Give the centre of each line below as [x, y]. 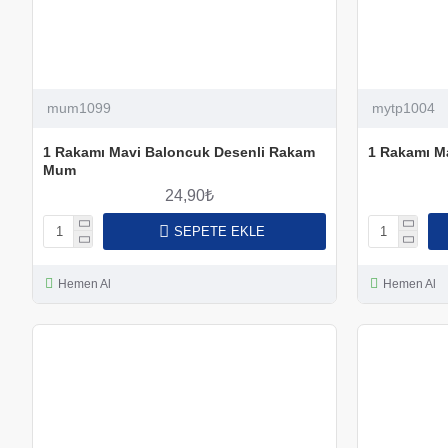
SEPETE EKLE [219, 231]
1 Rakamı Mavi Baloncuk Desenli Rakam [179, 151]
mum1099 [79, 107]
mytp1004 [403, 107]
